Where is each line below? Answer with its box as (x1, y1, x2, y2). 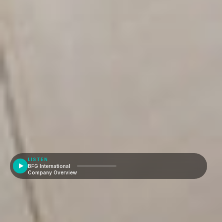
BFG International (28, 163, 70, 169)
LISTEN (28, 157, 48, 162)
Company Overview (28, 169, 77, 175)
